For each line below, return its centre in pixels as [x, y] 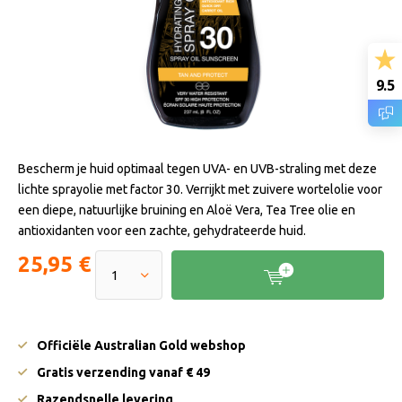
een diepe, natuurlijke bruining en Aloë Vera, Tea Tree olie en [187, 210]
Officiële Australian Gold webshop [141, 345]
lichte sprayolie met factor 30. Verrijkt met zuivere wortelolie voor [200, 189]
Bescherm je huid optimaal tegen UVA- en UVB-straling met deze [197, 169]
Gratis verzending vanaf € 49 [123, 372]
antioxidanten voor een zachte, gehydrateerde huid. [162, 231]
